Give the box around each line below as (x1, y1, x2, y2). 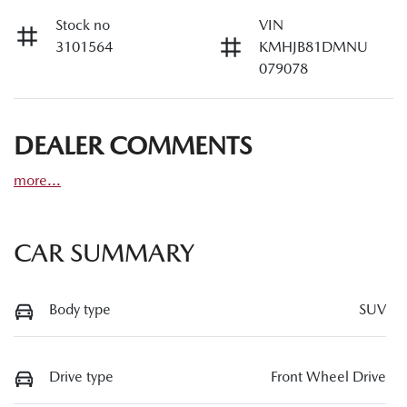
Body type (49, 301, 111, 319)
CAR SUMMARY (14, 238, 194, 268)
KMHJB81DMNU (259, 38, 368, 56)
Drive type (49, 367, 114, 385)
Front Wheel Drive (271, 367, 386, 385)
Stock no (55, 16, 110, 35)
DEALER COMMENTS (14, 131, 252, 161)
